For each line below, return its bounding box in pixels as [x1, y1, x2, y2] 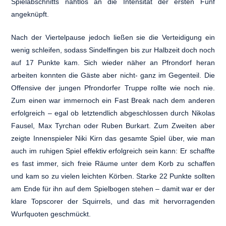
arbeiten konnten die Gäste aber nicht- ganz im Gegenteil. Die [11, 71, 215, 79]
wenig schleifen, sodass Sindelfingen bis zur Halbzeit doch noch [11, 45, 215, 54]
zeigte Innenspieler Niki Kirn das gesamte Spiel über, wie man [11, 134, 215, 142]
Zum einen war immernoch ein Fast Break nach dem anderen [11, 96, 215, 104]
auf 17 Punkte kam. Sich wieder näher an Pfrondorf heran [11, 58, 215, 67]
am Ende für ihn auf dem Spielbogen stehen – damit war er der [11, 184, 215, 193]
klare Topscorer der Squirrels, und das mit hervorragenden [11, 197, 215, 205]
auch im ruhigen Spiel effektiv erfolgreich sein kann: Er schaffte [11, 146, 215, 155]
